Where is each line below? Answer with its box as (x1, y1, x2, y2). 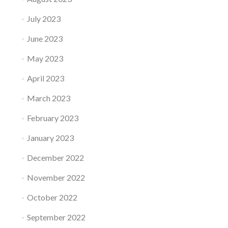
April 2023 (26, 73, 64, 83)
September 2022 (26, 212, 85, 222)
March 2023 (26, 93, 70, 103)
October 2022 (26, 192, 77, 202)
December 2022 (26, 153, 84, 162)
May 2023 (26, 53, 63, 63)
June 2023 (26, 34, 63, 43)
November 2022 (26, 173, 85, 182)
